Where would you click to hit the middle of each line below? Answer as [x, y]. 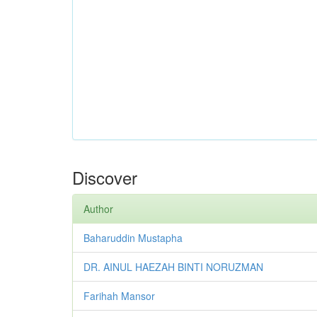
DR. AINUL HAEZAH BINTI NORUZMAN [173, 267]
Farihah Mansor [119, 296]
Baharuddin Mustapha [133, 238]
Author [98, 209]
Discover [105, 178]
